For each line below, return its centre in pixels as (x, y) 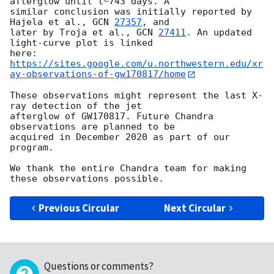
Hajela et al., (51, 22)
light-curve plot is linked (81, 43)
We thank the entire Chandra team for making (128, 168)
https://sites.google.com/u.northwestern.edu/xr (136, 64)
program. (32, 147)
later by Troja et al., (73, 33)
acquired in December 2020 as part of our (120, 137)
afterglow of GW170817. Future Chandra (112, 116)
